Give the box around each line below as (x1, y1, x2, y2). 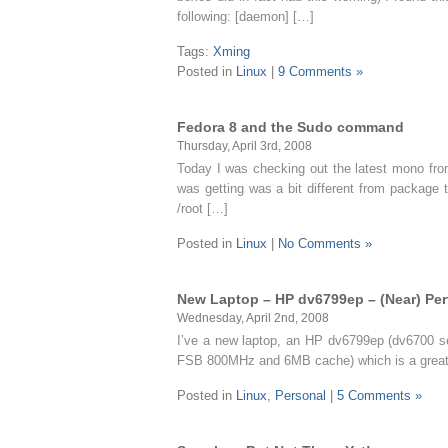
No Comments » (278, 236, 372, 251)
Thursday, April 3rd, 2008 (177, 139, 312, 152)
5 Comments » (337, 388, 422, 403)
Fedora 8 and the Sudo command (177, 119, 404, 135)
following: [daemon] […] (177, 9, 314, 24)
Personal (275, 388, 326, 403)
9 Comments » (278, 64, 363, 79)
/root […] (177, 201, 228, 216)
